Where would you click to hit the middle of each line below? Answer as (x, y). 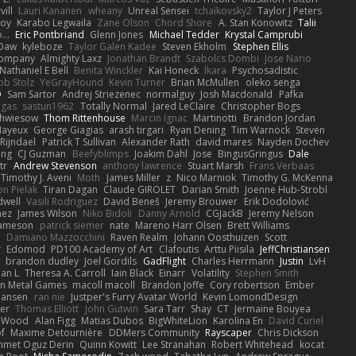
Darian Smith (210, 189)
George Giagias (69, 130)
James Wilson (48, 213)
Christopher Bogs (260, 106)
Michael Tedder (184, 34)
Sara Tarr (164, 308)
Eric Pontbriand (50, 34)
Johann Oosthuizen (216, 237)
